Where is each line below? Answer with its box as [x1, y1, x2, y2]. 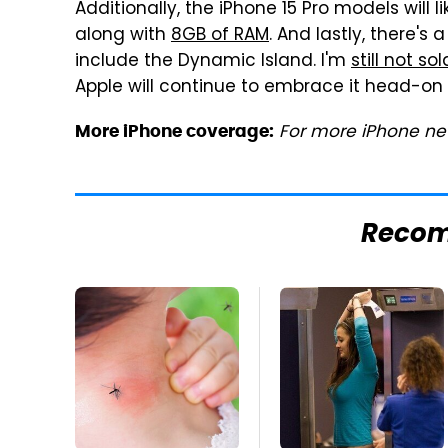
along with [75, 22, 171, 50]
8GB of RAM [171, 22, 269, 50]
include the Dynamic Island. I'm [75, 48, 351, 76]
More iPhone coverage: [75, 120, 274, 142]
